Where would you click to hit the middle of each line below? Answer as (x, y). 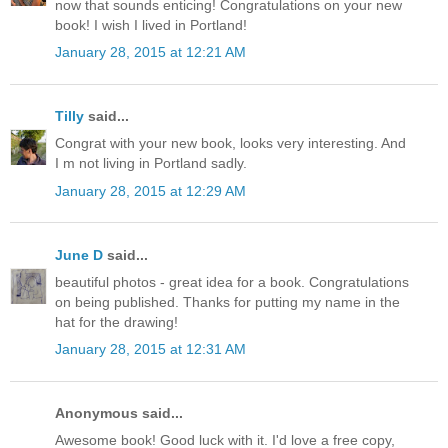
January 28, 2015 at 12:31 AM (150, 349)
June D (79, 254)
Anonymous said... (119, 413)
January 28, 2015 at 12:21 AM (150, 51)
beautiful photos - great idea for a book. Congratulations (232, 281)
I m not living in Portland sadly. (151, 163)
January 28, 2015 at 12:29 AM (150, 190)
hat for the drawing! (116, 321)
